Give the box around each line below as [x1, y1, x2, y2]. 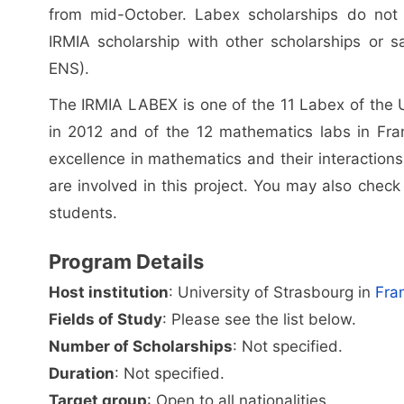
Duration [48, 363, 115, 382]
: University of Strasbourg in [168, 282, 375, 301]
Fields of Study [48, 309, 162, 328]
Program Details [48, 249, 204, 273]
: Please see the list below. [161, 309, 356, 328]
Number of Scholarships [48, 336, 233, 355]
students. [48, 203, 117, 222]
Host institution [48, 282, 169, 301]
